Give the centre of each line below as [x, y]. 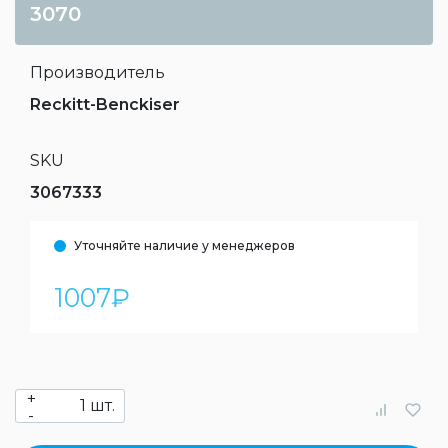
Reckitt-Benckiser [105, 104]
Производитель [97, 72]
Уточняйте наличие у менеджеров [184, 245]
